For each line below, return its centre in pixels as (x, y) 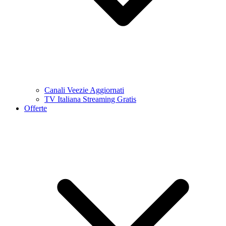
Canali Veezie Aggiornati (84, 90)
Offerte (36, 108)
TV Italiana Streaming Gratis (90, 99)
